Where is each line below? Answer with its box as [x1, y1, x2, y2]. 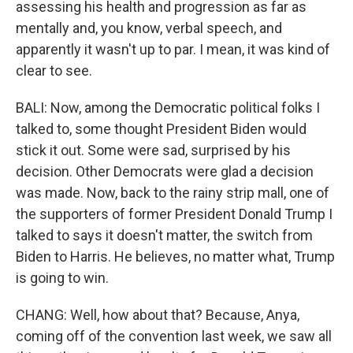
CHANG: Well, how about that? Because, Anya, [16, 307, 299, 323]
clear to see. [16, 62, 92, 79]
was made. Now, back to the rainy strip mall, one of [16, 184, 329, 201]
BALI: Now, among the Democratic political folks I [16, 99, 320, 116]
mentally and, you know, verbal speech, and [16, 20, 282, 36]
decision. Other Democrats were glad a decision [16, 163, 314, 180]
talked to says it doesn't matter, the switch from [16, 227, 313, 243]
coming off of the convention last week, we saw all [16, 328, 332, 344]
